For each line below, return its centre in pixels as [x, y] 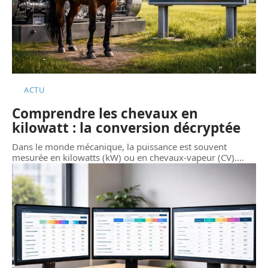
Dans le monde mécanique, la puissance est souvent [119, 147]
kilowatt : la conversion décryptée [126, 128]
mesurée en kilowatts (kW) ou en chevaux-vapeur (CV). [124, 158]
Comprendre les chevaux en [105, 114]
